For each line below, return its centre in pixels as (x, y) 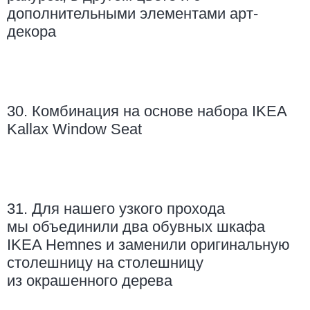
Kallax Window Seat (74, 129)
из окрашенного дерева (90, 281)
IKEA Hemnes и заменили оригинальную (148, 245)
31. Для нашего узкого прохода (116, 209)
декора (31, 32)
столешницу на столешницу (105, 263)
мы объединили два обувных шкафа (136, 227)
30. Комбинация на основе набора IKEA (147, 111)
